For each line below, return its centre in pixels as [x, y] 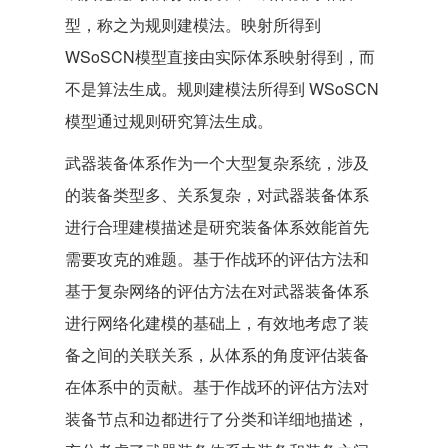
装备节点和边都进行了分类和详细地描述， [217, 418]
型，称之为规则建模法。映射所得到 [193, 24]
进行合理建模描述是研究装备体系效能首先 [217, 226]
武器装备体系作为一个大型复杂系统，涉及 [217, 162]
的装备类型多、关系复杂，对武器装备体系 [217, 194]
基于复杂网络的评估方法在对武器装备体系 [217, 290]
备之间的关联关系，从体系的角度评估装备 [217, 354]
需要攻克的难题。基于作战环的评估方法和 [217, 258]
